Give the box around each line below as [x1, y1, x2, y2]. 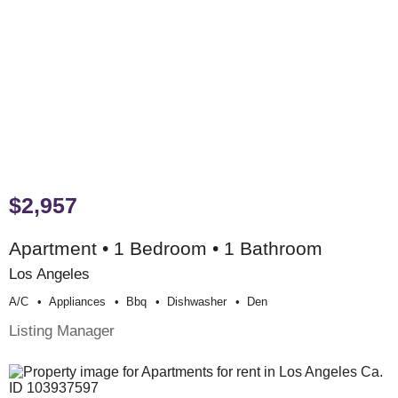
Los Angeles [9, 265, 90, 283]
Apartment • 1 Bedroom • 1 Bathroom [9, 238, 322, 259]
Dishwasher [167, 295, 227, 309]
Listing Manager [9, 322, 115, 340]
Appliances [49, 295, 106, 309]
